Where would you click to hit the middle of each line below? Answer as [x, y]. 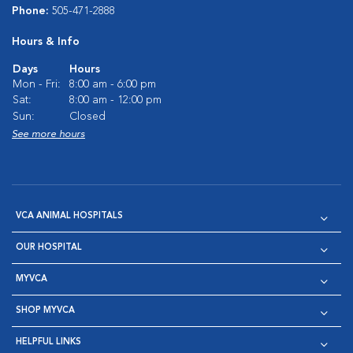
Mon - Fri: [37, 84]
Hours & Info [46, 42]
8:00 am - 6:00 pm [113, 84]
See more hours [48, 134]
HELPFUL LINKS [48, 342]
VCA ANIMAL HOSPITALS [69, 216]
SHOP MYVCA [45, 311]
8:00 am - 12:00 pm [115, 100]
